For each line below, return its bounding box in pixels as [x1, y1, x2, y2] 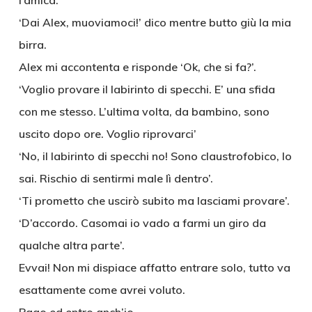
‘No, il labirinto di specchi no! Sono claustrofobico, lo [18, 149, 292, 163]
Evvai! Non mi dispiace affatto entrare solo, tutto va [18, 260, 290, 274]
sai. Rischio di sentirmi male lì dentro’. [18, 171, 213, 185]
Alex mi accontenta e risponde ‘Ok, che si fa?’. [18, 60, 256, 74]
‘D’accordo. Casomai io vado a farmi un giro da [18, 216, 266, 230]
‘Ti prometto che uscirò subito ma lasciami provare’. [18, 194, 290, 208]
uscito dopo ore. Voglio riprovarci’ [18, 127, 196, 141]
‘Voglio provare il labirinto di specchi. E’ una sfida [18, 82, 275, 96]
